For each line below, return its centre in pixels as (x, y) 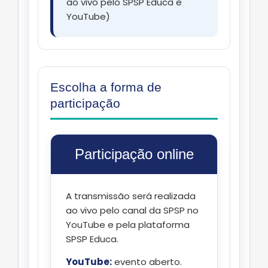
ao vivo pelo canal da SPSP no (132, 211)
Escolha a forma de (106, 87)
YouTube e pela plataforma (128, 225)
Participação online (134, 154)
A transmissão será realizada (131, 196)
